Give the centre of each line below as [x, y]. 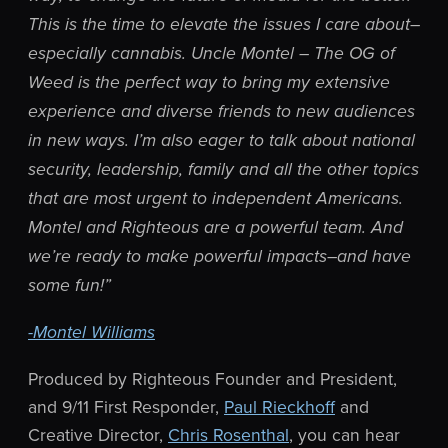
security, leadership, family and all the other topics [223, 169]
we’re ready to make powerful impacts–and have [219, 256]
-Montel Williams [91, 332]
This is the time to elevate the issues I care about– [224, 24]
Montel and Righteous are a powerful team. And [215, 227]
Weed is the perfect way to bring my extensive [209, 82]
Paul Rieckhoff [279, 406]
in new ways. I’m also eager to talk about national [221, 140]
